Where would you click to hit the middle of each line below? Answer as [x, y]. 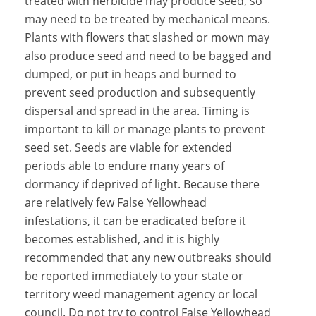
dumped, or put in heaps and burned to [130, 74]
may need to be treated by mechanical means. [147, 19]
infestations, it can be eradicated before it [135, 221]
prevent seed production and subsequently [140, 92]
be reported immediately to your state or [134, 276]
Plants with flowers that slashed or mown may [147, 37]
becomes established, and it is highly [122, 239]
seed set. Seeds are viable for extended [128, 147]
